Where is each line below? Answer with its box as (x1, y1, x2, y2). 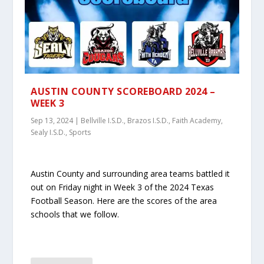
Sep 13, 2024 (31, 115, 74, 126)
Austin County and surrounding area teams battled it (31, 167, 230, 179)
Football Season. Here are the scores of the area (31, 194, 217, 206)
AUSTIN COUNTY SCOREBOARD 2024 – (31, 85, 216, 98)
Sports (69, 127, 91, 138)
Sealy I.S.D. (31, 127, 66, 138)
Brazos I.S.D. (127, 115, 169, 126)
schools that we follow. (31, 208, 120, 220)
